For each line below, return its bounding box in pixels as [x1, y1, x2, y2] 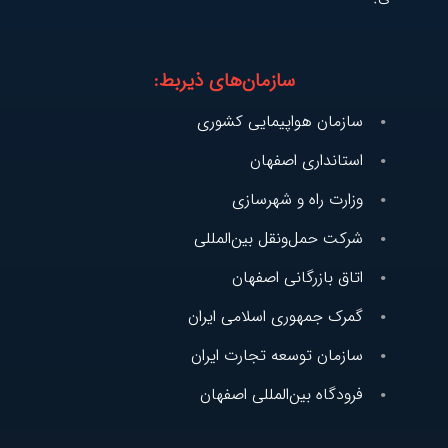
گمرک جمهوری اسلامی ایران [188, 304, 363, 330]
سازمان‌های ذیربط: [153, 66, 295, 97]
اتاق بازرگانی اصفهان [232, 265, 363, 291]
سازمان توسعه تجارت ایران [191, 343, 363, 369]
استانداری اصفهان [250, 148, 363, 174]
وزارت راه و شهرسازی [232, 187, 363, 213]
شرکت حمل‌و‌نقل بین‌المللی [194, 226, 363, 252]
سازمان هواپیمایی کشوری [197, 109, 363, 135]
